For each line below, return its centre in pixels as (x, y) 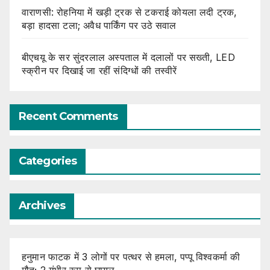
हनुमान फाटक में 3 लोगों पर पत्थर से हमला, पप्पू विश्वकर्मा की (131, 256)
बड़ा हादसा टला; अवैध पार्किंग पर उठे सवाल (99, 25)
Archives (42, 205)
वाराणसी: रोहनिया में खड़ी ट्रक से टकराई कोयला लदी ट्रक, (130, 12)
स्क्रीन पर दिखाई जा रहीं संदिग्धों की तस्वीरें (99, 71)
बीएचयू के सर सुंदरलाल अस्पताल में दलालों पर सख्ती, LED (128, 57)
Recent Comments (68, 116)
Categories (48, 161)
